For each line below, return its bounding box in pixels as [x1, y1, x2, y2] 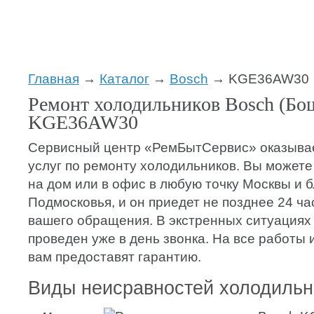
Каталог [100, 71, 149, 86]
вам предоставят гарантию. [28, 250, 201, 264]
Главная [28, 71, 79, 86]
